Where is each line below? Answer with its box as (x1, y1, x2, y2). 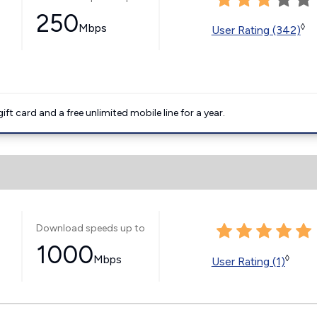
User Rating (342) (211, 23, 301, 37)
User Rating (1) (211, 254, 285, 268)
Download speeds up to (35, 222, 145, 234)
